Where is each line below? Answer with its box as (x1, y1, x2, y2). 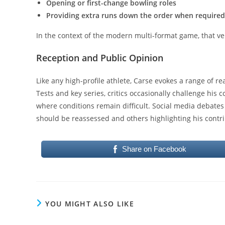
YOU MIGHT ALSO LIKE (45, 198, 135, 208)
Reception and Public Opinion (36, 51, 163, 64)
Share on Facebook (122, 144, 186, 153)
